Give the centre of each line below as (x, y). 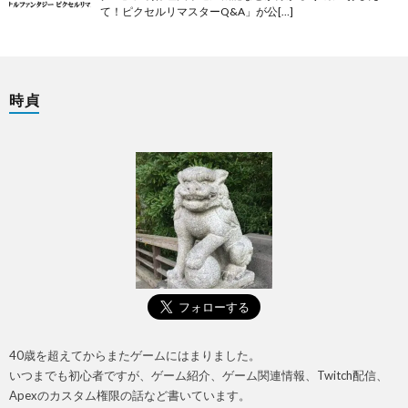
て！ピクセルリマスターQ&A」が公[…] (197, 11)
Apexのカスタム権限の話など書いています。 (130, 395)
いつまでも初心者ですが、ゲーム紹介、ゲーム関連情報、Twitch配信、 (199, 375)
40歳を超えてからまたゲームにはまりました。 (135, 355)
